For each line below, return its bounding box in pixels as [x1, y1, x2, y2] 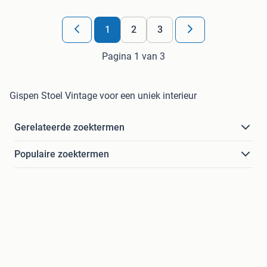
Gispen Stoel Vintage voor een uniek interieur [10, 90, 197, 102]
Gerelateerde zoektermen [14, 122, 125, 133]
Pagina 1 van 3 [102, 51, 165, 63]
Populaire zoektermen [14, 148, 109, 160]
